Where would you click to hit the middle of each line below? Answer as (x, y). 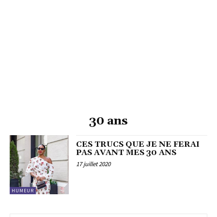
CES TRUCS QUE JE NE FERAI (138, 145)
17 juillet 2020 (93, 164)
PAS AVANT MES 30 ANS (126, 153)
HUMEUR (23, 191)
